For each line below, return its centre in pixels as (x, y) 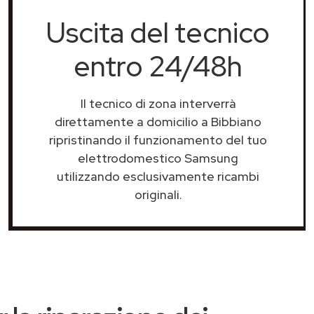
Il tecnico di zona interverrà (158, 103)
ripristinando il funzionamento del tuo (158, 140)
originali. (158, 194)
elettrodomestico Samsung (158, 158)
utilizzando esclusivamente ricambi (158, 176)
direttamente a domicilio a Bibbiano (158, 122)
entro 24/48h (158, 66)
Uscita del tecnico (158, 33)
